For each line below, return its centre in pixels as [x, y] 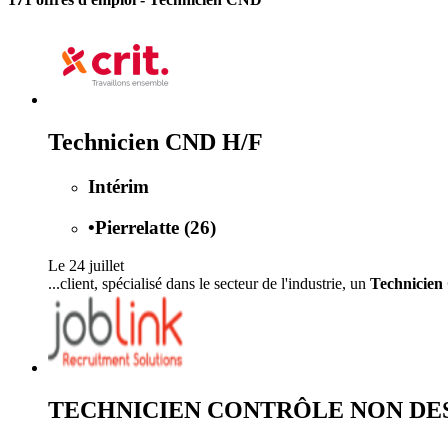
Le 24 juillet [86, 266]
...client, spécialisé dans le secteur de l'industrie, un [209, 284]
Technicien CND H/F [155, 141]
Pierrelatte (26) [155, 227]
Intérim [118, 186]
